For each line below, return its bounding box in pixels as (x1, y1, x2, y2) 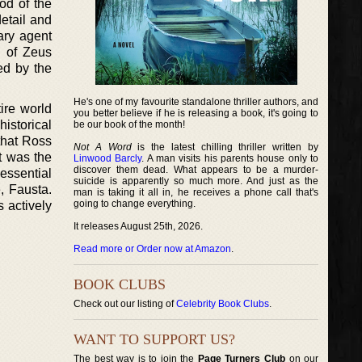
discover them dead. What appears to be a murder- (74, 164, 319, 175)
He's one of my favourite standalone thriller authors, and (74, 96, 319, 107)
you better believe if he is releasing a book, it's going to (74, 107, 319, 119)
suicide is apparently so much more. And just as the (74, 175, 319, 187)
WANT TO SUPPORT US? (74, 331, 235, 347)
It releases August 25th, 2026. (74, 221, 203, 232)
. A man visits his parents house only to (141, 153, 319, 164)
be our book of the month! (74, 119, 185, 130)
